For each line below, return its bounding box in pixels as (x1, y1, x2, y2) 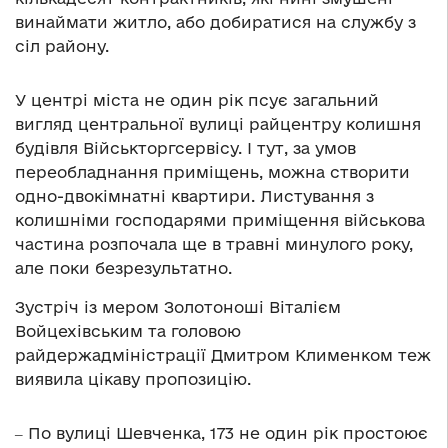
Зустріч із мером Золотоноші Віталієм (15, 297, 341, 316)
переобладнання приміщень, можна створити (15, 162, 410, 181)
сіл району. (15, 36, 109, 55)
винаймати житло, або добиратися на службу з (15, 12, 416, 31)
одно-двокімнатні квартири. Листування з (15, 186, 374, 205)
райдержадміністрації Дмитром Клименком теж (15, 345, 431, 364)
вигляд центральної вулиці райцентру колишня (15, 114, 421, 133)
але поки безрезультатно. (15, 258, 232, 277)
